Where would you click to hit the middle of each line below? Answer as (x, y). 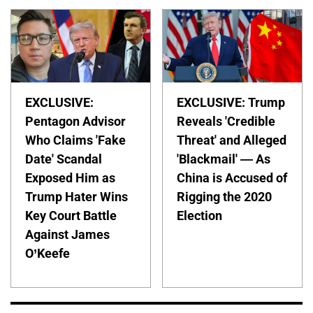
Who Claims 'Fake (75, 140)
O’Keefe (48, 253)
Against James (67, 234)
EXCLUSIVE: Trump (231, 102)
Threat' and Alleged (232, 140)
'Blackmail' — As (224, 159)
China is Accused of (232, 177)
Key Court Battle (71, 215)
